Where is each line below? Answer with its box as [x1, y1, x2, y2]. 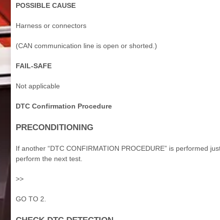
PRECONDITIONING [16, 122, 93, 132]
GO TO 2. [16, 194, 46, 203]
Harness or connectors [16, 21, 86, 29]
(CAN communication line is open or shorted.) [16, 41, 157, 50]
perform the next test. [16, 154, 82, 163]
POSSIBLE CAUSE [16, 1, 76, 9]
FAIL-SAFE [16, 61, 52, 70]
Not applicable [16, 82, 60, 90]
